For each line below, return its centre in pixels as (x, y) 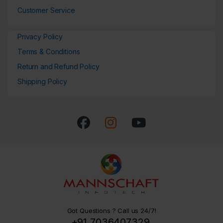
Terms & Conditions (49, 52)
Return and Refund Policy (59, 67)
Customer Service (46, 10)
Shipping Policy (42, 82)
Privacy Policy (40, 37)
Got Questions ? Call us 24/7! (111, 211)
